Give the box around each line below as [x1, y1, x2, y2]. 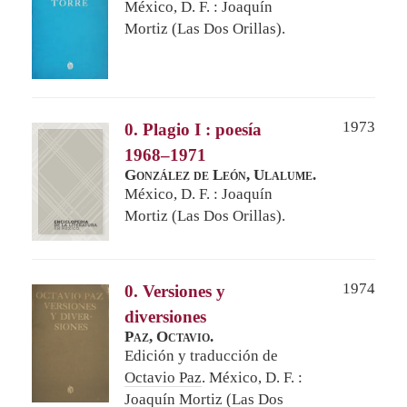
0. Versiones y [124, 281, 225, 301]
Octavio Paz [124, 368, 202, 386]
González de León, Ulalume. [124, 165, 316, 184]
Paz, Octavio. [124, 327, 213, 345]
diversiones [124, 306, 206, 326]
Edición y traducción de [124, 346, 278, 364]
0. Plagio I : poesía [124, 119, 262, 139]
